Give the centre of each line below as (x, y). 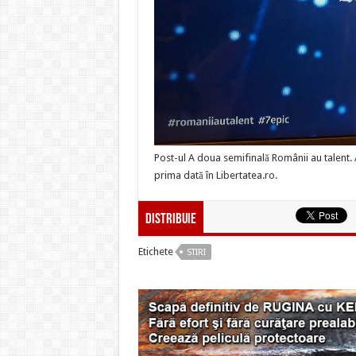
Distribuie (170, 219)
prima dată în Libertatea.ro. (215, 175)
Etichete (155, 251)
